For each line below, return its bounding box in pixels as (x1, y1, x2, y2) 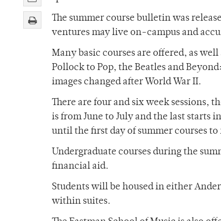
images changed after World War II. (52, 77, 201, 87)
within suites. (52, 197, 110, 207)
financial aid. (52, 162, 109, 172)
